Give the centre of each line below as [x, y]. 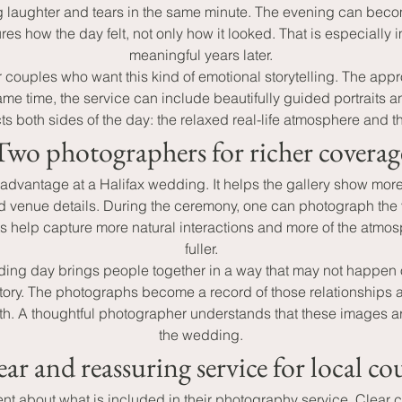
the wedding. [201, 335]
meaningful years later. [201, 55]
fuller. [201, 249]
